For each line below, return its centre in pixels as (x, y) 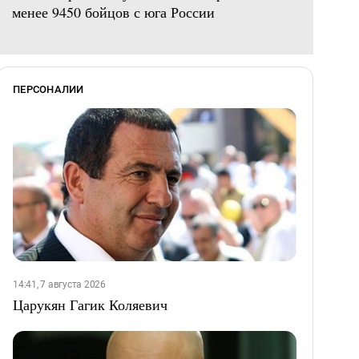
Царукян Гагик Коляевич (90, 305)
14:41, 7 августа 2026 (59, 285)
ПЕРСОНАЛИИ (48, 90)
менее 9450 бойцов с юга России (113, 12)
